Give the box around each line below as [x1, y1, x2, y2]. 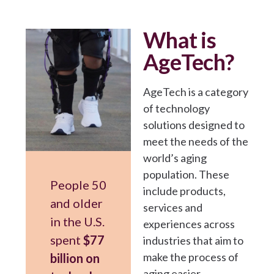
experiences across [143, 217, 235, 231]
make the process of [143, 250, 239, 264]
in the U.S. [50, 213, 105, 229]
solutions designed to [143, 117, 245, 131]
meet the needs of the [143, 134, 248, 148]
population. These [143, 167, 229, 181]
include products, [143, 183, 226, 198]
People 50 [50, 177, 106, 192]
